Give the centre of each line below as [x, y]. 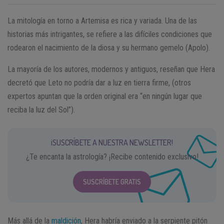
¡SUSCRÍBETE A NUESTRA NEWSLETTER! [112, 142]
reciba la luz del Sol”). [41, 109]
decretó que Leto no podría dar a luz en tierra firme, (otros [99, 82]
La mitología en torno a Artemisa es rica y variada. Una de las [102, 20]
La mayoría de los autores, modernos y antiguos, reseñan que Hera [111, 69]
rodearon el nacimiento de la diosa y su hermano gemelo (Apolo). [109, 47]
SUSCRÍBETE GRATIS [112, 181]
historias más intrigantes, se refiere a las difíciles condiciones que [110, 34]
